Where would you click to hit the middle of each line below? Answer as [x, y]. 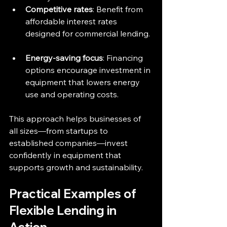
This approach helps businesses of [76, 119]
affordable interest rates [72, 22]
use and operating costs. [72, 94]
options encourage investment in [89, 70]
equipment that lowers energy [84, 82]
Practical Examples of [74, 194]
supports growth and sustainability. [76, 167]
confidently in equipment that [66, 155]
